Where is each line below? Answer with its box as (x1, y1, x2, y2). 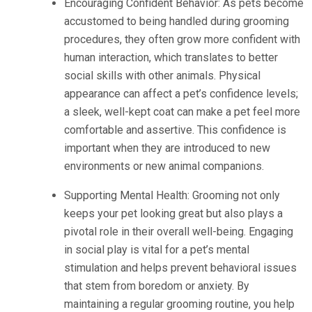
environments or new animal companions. (64, 159, 264, 173)
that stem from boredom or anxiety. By (64, 279, 249, 292)
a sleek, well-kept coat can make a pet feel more (64, 104, 300, 118)
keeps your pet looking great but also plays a (64, 206, 283, 220)
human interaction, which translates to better (64, 50, 278, 64)
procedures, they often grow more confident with (64, 32, 300, 46)
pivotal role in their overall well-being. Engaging (64, 224, 293, 238)
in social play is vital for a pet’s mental (64, 242, 249, 256)
